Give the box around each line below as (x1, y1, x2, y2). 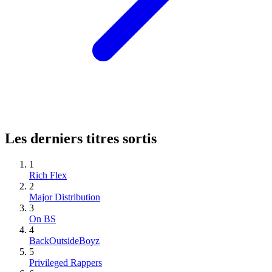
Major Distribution (29, 191, 100, 202)
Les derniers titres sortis (5, 130, 157, 146)
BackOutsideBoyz (29, 235, 100, 246)
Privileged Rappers (29, 257, 102, 268)
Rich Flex (29, 169, 67, 180)
